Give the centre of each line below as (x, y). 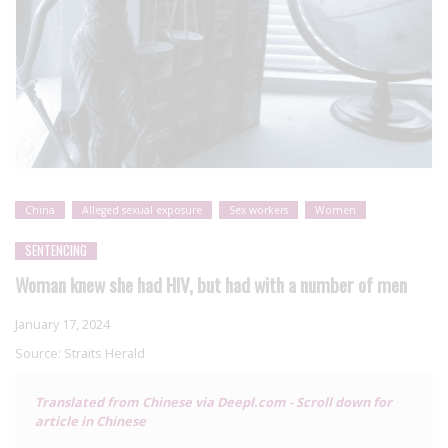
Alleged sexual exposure (142, 209)
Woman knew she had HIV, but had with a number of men (211, 284)
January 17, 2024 (62, 323)
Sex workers (258, 209)
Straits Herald (104, 352)
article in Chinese (90, 420)
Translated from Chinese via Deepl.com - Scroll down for (213, 401)
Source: (39, 352)
